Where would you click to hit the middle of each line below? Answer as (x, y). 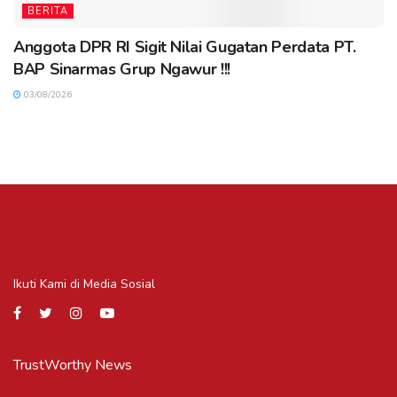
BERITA (48, 12)
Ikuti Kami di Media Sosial (84, 284)
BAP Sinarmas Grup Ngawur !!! (122, 70)
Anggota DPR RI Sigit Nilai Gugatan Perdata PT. (185, 47)
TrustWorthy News (73, 366)
